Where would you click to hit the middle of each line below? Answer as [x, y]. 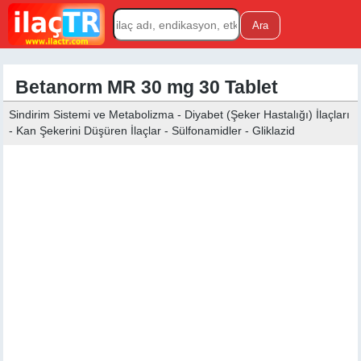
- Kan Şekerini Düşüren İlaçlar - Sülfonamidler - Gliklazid [152, 131]
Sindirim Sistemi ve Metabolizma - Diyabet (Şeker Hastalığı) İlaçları [180, 115]
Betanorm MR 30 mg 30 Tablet [147, 87]
